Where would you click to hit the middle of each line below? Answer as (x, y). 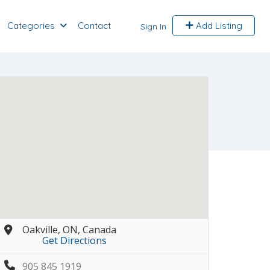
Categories (31, 25)
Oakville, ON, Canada (69, 230)
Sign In (153, 26)
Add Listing (218, 25)
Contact (94, 25)
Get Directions (74, 240)
